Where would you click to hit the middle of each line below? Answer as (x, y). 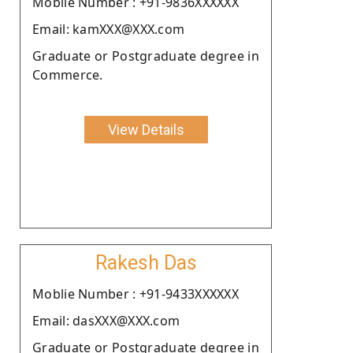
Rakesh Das (146, 262)
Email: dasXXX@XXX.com (106, 320)
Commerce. (68, 74)
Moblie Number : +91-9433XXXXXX (136, 294)
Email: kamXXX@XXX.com (109, 29)
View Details (146, 129)
